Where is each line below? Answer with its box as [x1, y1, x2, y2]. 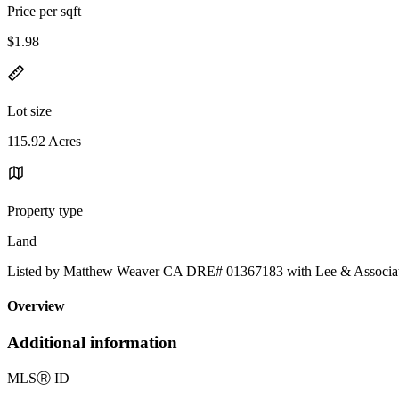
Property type [7, 202, 83, 218]
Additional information [7, 333, 177, 353]
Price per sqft [7, 3, 81, 19]
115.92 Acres [7, 133, 81, 149]
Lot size [7, 102, 52, 118]
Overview [7, 298, 65, 314]
